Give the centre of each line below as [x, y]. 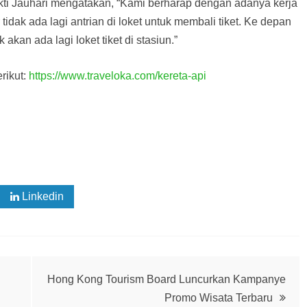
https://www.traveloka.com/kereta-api [118, 75]
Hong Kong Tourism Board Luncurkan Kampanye [167, 279]
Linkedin [41, 196]
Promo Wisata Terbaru [219, 297]
